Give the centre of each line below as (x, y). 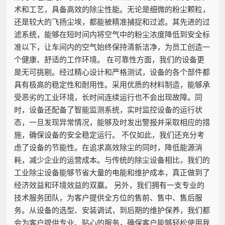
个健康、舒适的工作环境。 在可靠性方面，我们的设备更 (109, 59)
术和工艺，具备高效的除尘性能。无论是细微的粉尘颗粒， (112, 9)
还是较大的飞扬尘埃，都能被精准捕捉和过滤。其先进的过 (112, 21)
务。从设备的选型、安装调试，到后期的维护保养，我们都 (112, 210)
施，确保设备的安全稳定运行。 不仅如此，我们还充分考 (109, 134)
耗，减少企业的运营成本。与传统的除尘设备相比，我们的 (112, 159)
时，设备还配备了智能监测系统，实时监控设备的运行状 (108, 109)
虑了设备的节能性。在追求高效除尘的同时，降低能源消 (108, 147)
